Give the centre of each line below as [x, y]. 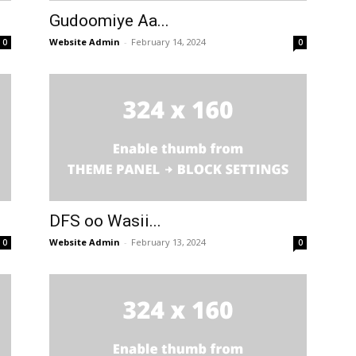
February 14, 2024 [168, 42]
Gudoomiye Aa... [109, 21]
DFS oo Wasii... [105, 221]
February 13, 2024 [168, 242]
